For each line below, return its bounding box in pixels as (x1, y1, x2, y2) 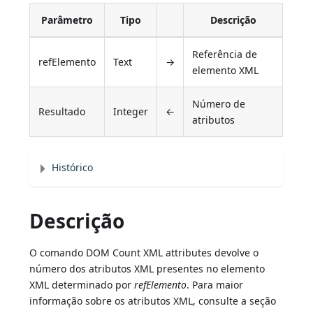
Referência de (192, 48, 258, 61)
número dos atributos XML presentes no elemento (29, 262, 265, 276)
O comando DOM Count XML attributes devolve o (29, 246, 259, 260)
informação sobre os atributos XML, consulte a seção (29, 294, 277, 308)
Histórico (52, 161, 94, 175)
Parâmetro (41, 13, 94, 27)
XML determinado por (29, 278, 135, 292)
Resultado (38, 105, 86, 119)
